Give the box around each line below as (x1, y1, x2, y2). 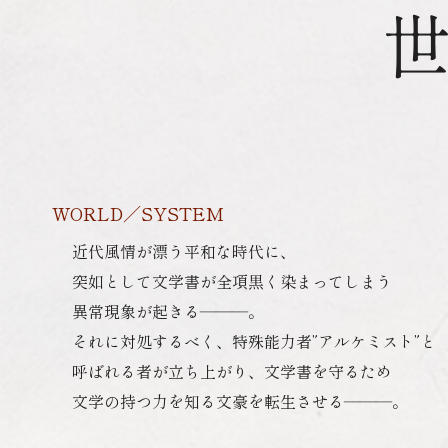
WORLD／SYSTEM (52, 200, 224, 226)
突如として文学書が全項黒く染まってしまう (72, 269, 392, 293)
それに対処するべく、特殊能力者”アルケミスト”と (72, 329, 436, 353)
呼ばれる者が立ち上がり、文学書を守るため (72, 359, 392, 383)
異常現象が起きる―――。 (72, 299, 264, 323)
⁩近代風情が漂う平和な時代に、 (72, 239, 296, 263)
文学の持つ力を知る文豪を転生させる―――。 (72, 389, 408, 413)
